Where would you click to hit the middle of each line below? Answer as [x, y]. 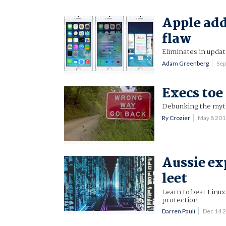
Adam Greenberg [186, 63]
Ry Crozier [176, 118]
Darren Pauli [179, 211]
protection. [181, 200]
